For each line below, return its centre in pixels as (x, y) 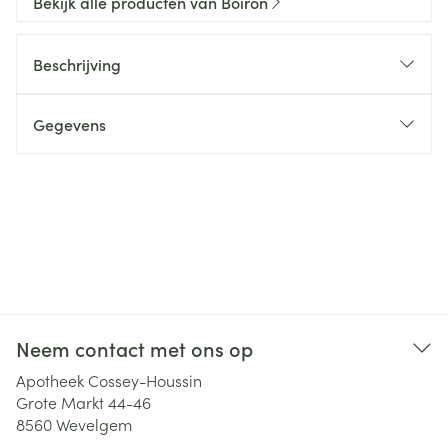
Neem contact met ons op (134, 348)
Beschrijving (77, 64)
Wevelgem (94, 424)
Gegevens (69, 124)
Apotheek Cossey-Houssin (109, 380)
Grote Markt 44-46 (83, 402)
